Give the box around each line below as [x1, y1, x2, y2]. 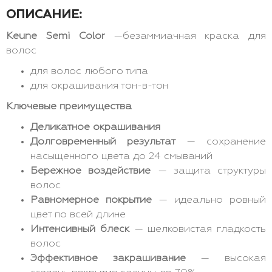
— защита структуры [151, 166, 266, 176]
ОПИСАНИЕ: [6, 8, 82, 21]
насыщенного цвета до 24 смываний [30, 151, 212, 161]
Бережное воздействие [30, 166, 151, 176]
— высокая [185, 253, 267, 263]
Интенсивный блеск [30, 224, 129, 234]
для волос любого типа [30, 66, 148, 76]
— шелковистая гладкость [129, 224, 266, 234]
